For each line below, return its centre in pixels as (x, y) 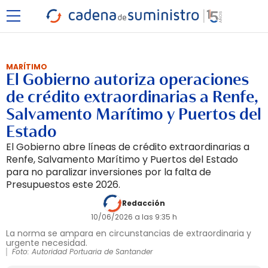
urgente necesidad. (47, 243)
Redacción (144, 203)
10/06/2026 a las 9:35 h (134, 217)
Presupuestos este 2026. (63, 185)
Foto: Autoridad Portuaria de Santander (82, 252)
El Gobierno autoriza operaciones (127, 80)
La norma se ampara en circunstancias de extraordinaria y (129, 233)
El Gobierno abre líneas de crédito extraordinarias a (128, 147)
